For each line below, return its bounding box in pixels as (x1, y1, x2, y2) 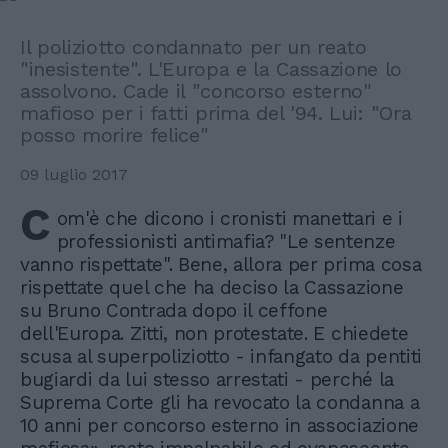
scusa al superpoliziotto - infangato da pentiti (20, 345, 422, 368)
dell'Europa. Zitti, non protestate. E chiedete (20, 322, 409, 345)
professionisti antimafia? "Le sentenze (56, 230, 396, 253)
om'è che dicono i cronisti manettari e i (56, 207, 403, 230)
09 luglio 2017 (20, 165, 128, 184)
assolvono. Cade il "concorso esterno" (20, 79, 372, 103)
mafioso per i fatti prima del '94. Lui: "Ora (20, 101, 412, 125)
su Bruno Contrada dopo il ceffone (20, 299, 328, 322)
